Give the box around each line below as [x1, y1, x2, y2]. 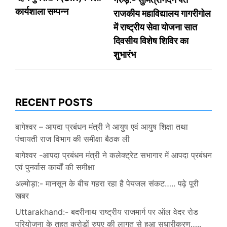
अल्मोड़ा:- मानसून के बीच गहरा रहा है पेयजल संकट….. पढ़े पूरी [15, 178, 199, 189]
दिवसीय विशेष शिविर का [113, 35, 188, 47]
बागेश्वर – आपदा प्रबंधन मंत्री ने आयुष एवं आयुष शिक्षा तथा [15, 122, 188, 132]
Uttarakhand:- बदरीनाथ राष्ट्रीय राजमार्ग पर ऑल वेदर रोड [15, 207, 198, 217]
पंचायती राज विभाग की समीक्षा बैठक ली [15, 134, 130, 144]
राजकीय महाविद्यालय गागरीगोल [113, 8, 211, 19]
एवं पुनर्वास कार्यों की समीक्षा [15, 162, 95, 173]
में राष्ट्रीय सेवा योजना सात [113, 22, 197, 33]
